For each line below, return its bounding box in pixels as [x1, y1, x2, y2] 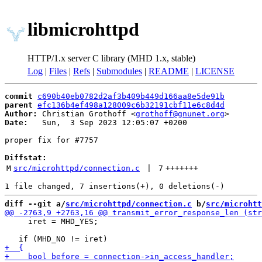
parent [5, 101, 33, 109]
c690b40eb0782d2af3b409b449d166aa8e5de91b [37, 92, 225, 101]
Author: [5, 109, 37, 118]
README [149, 66, 189, 76]
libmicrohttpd [27, 19, 139, 40]
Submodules [96, 66, 142, 76]
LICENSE [195, 66, 235, 76]
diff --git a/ [5, 199, 65, 208]
